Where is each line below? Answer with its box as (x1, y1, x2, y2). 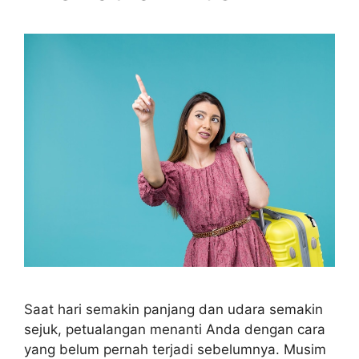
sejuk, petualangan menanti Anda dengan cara (24, 321, 325, 337)
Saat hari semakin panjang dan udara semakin (24, 301, 323, 317)
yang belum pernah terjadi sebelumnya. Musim (24, 341, 326, 357)
